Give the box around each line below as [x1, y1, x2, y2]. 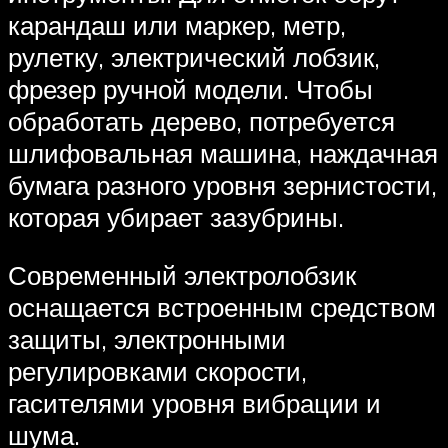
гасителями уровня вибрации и [8, 386, 381, 419]
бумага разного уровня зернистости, [8, 169, 437, 202]
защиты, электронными [8, 322, 286, 355]
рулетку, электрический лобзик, [8, 41, 380, 74]
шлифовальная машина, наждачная [8, 137, 438, 170]
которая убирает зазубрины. [8, 201, 344, 234]
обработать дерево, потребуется [8, 105, 395, 138]
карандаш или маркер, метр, [8, 9, 346, 42]
